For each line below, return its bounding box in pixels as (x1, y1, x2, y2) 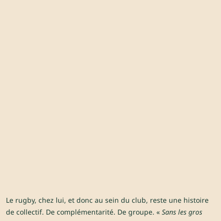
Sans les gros (162, 207, 202, 217)
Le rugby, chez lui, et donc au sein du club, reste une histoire (6, 195, 209, 205)
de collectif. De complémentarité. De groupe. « (6, 207, 162, 217)
